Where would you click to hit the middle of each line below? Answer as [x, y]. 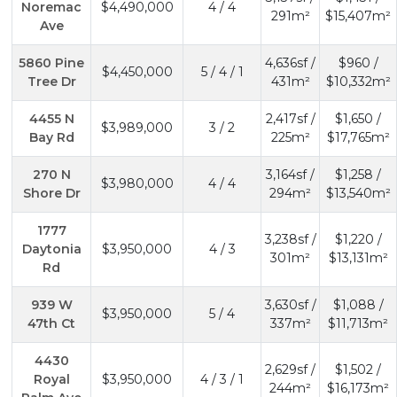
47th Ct [51, 323]
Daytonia [51, 249]
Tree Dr [51, 81]
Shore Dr [51, 193]
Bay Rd [51, 137]
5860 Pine [51, 62]
